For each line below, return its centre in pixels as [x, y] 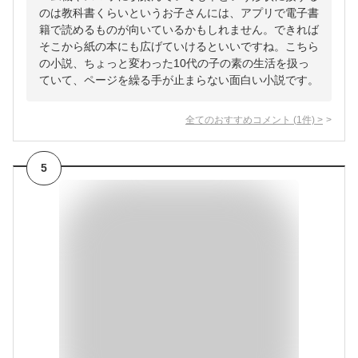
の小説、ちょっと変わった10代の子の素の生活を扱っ [174, 64]
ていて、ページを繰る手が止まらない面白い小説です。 [179, 80]
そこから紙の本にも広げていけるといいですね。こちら [179, 47]
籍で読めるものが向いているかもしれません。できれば [179, 30]
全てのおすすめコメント [238, 120]
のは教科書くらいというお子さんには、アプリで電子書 [179, 13]
